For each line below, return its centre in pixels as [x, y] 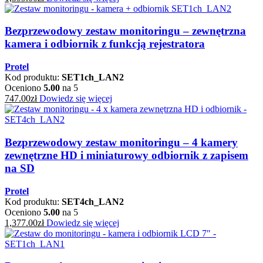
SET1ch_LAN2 [93, 77]
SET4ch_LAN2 [93, 201]
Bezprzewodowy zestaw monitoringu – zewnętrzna [125, 31]
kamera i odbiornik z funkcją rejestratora [105, 44]
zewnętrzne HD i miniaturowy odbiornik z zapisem [127, 155]
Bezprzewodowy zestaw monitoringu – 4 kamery [121, 142]
